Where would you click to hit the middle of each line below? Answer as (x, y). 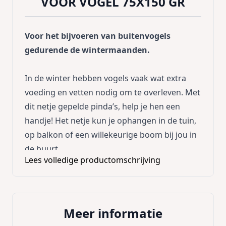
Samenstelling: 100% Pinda (76, 177)
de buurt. (43, 149)
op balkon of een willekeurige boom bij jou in (111, 135)
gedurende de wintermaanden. (87, 50)
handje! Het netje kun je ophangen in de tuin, (110, 121)
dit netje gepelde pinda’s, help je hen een (102, 107)
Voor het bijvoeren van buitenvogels (98, 36)
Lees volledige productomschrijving (93, 160)
